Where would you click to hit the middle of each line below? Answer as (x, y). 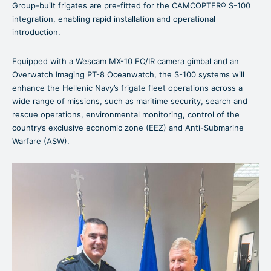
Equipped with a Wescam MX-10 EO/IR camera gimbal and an (126, 61)
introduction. (36, 32)
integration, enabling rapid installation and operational (114, 19)
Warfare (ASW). (41, 141)
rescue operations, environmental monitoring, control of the (126, 115)
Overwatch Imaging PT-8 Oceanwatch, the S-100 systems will (128, 75)
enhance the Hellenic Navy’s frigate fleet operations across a (127, 88)
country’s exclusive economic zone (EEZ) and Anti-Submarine (128, 128)
